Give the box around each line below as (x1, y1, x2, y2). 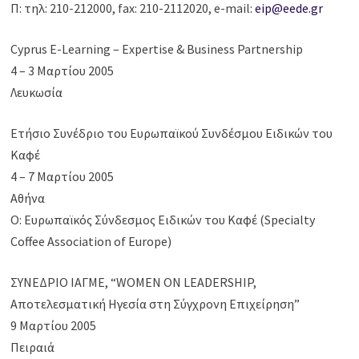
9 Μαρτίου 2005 (10, 317, 97, 334)
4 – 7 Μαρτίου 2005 (10, 168, 115, 185)
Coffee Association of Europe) (10, 233, 172, 250)
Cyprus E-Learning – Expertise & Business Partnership (10, 41, 304, 58)
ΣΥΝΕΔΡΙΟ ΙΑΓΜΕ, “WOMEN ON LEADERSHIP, (10, 274, 257, 291)
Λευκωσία (10, 84, 63, 101)
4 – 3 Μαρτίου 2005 (10, 63, 115, 79)
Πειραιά (10, 339, 55, 356)
